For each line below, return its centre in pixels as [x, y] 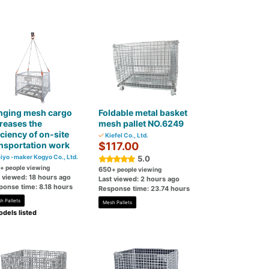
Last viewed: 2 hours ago [139, 179]
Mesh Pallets [118, 202]
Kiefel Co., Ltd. [126, 135]
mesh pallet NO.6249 [141, 123]
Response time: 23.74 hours [144, 189]
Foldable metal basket [143, 113]
